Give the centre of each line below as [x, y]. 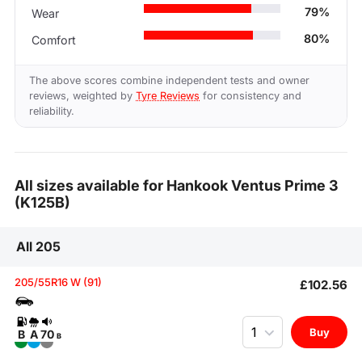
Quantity [265, 323]
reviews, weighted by [83, 96]
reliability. [52, 112]
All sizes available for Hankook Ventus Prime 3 [177, 185]
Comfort [54, 40]
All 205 [38, 246]
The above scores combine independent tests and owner [170, 81]
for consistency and [251, 96]
